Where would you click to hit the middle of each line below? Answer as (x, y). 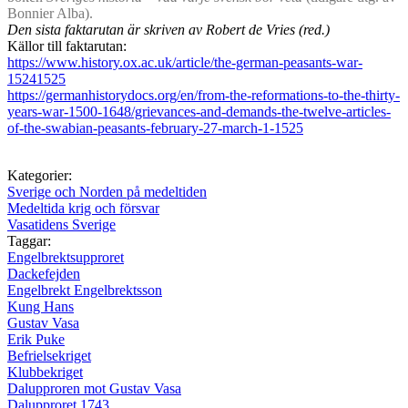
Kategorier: (40, 175)
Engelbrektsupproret (66, 257)
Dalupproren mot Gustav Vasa (94, 388)
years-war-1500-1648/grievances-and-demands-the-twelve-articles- (199, 111)
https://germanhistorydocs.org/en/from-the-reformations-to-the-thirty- (204, 95)
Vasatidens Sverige (61, 224)
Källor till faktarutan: (67, 46)
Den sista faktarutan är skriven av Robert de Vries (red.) (168, 29)
